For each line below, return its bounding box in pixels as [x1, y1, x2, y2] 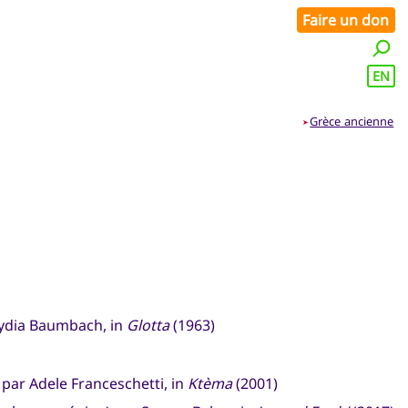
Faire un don [302, 10, 390, 30]
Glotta [126, 315, 169, 336]
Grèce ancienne [310, 113, 394, 129]
